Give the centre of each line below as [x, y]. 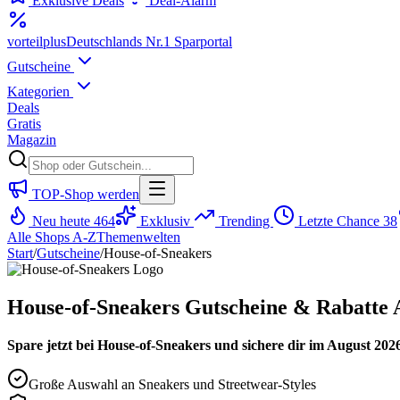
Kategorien [40, 92]
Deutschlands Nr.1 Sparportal [149, 42]
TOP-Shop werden [84, 194]
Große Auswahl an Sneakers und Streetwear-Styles [172, 384]
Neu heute [61, 221]
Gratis [24, 124]
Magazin [32, 140]
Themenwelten [138, 237]
